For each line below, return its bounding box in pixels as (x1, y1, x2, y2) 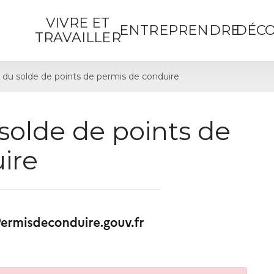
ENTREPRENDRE (119, 22, 240, 39)
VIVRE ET (46, 15, 110, 31)
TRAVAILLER (34, 29, 121, 46)
